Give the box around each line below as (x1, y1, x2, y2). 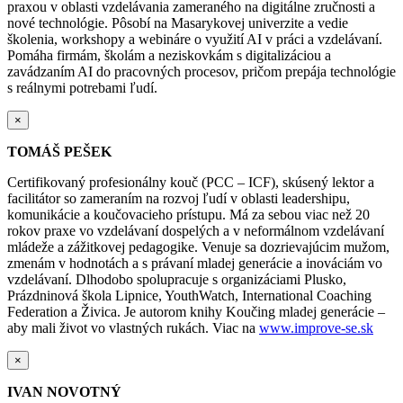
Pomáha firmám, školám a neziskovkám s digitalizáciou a (7, 47, 331, 63)
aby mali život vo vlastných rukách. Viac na (7, 319, 259, 336)
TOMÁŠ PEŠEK (7, 143, 112, 159)
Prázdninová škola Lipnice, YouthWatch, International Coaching (7, 287, 372, 303)
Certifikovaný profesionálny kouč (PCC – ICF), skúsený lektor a (7, 174, 374, 190)
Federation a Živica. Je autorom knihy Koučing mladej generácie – (7, 303, 385, 319)
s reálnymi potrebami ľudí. (7, 79, 157, 95)
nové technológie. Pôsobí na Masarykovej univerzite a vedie (7, 14, 348, 31)
